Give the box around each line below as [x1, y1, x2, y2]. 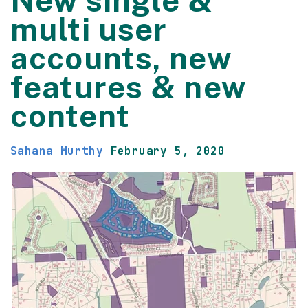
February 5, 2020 [110, 144, 225, 158]
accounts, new [10, 40, 232, 76]
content [10, 98, 130, 134]
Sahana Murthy [10, 144, 104, 158]
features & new [10, 69, 246, 105]
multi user [10, 11, 168, 47]
